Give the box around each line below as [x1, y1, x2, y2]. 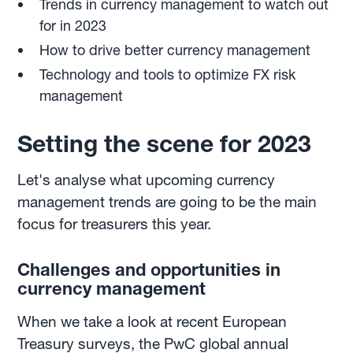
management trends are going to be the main [17, 192, 318, 211]
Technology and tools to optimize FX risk [39, 65, 296, 84]
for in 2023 [39, 16, 107, 35]
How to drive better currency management [39, 40, 311, 59]
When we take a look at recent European [17, 312, 288, 331]
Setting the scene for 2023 [17, 128, 312, 158]
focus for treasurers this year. [17, 214, 212, 233]
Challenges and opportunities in [17, 258, 281, 281]
